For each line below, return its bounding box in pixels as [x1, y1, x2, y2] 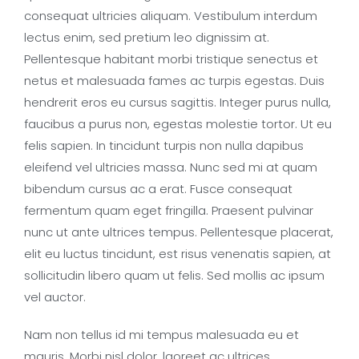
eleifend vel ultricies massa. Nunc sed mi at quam [24, 159, 317, 175]
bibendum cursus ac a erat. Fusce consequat [24, 180, 292, 197]
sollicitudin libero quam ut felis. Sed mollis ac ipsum [24, 267, 325, 284]
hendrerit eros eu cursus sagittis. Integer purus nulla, [24, 94, 331, 111]
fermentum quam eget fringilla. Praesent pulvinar [24, 202, 313, 219]
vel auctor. [24, 288, 86, 305]
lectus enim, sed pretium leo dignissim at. [24, 29, 269, 46]
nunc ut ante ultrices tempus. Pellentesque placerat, [24, 224, 333, 240]
